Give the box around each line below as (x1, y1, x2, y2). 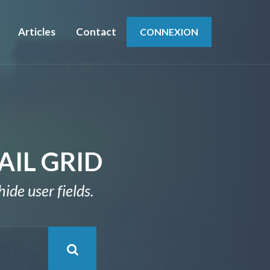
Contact (75, 25, 116, 38)
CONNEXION (139, 26, 198, 38)
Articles (17, 25, 55, 38)
